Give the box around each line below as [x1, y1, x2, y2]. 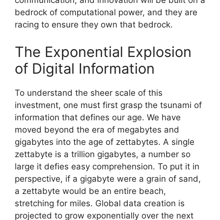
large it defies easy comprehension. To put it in [15, 161, 199, 171]
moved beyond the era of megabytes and [15, 124, 179, 135]
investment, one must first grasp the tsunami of [15, 100, 202, 110]
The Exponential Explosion [15, 43, 192, 60]
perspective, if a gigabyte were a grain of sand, [15, 173, 201, 184]
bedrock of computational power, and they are [15, 7, 197, 18]
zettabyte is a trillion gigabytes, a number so [15, 149, 191, 159]
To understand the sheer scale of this [15, 87, 163, 98]
